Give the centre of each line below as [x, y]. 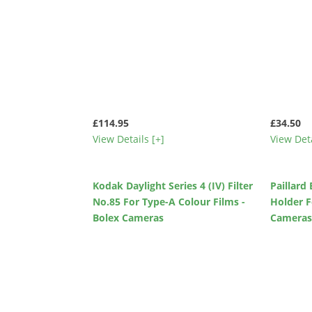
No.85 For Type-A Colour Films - [169, 202]
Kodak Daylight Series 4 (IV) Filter [173, 186]
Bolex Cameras [128, 218]
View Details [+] [129, 139]
